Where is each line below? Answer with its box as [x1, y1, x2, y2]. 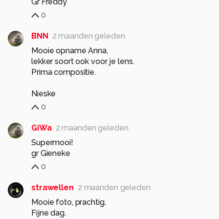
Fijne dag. [31, 208, 66, 218]
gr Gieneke [31, 149, 70, 158]
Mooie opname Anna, [31, 46, 108, 55]
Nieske [31, 89, 56, 98]
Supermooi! [31, 138, 73, 147]
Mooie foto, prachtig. [31, 197, 106, 207]
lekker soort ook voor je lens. [31, 57, 134, 66]
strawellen [31, 183, 74, 192]
